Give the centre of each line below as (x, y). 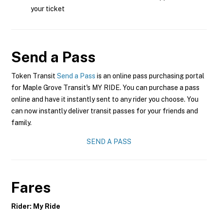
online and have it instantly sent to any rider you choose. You (105, 99)
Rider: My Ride (36, 206)
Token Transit (34, 76)
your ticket (48, 9)
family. (21, 123)
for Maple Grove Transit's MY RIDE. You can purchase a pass (105, 88)
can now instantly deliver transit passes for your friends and (105, 111)
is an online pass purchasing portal (150, 76)
